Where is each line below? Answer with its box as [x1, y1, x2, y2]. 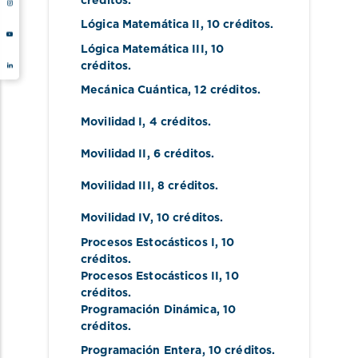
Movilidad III [81, 181, 151, 193]
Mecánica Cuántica [81, 85, 189, 97]
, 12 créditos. [188, 85, 261, 97]
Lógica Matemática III [81, 43, 205, 55]
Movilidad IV [81, 213, 150, 225]
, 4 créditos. [142, 117, 212, 129]
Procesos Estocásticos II [81, 270, 220, 282]
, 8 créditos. [150, 181, 219, 193]
